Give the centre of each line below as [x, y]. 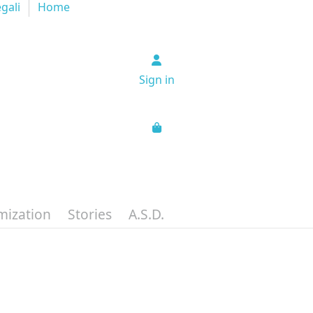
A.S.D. [147, 214]
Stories [90, 214]
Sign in [156, 80]
